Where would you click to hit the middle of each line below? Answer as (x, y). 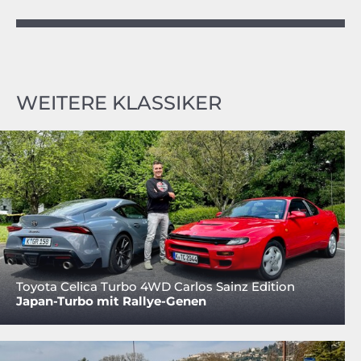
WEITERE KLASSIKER (119, 103)
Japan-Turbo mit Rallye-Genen (111, 301)
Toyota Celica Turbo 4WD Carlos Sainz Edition (156, 287)
